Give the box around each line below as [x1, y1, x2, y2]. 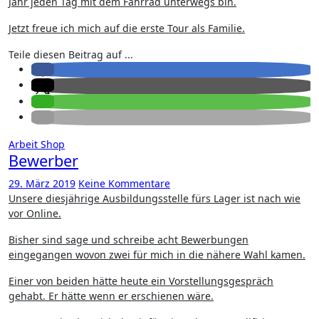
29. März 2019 [9, 177, 75, 190]
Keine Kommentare [78, 177, 170, 190]
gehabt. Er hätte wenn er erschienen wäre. [9, 289, 214, 303]
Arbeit [9, 137, 41, 151]
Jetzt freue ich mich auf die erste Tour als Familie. [9, 21, 245, 35]
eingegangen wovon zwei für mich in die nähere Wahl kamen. [9, 248, 305, 261]
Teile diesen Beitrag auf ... [9, 48, 133, 61]
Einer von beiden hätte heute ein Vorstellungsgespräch [9, 274, 273, 288]
